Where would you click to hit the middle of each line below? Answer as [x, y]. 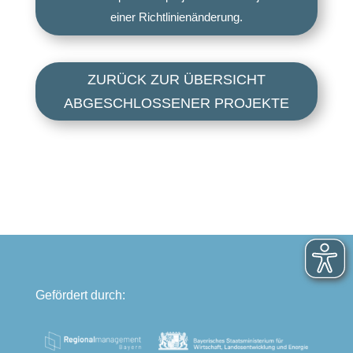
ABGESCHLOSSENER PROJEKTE [176, 103]
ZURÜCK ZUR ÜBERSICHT [176, 80]
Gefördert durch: [80, 295]
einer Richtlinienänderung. [176, 17]
